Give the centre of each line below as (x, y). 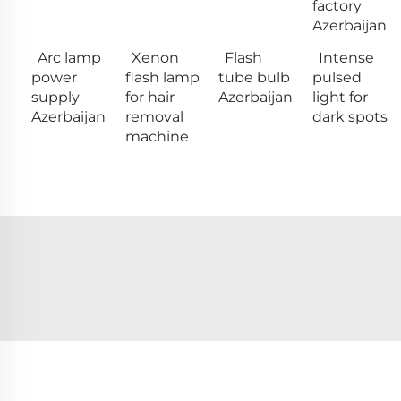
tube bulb (254, 77)
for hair (149, 97)
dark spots (350, 116)
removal (154, 116)
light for (340, 97)
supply (55, 97)
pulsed (337, 77)
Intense (346, 57)
